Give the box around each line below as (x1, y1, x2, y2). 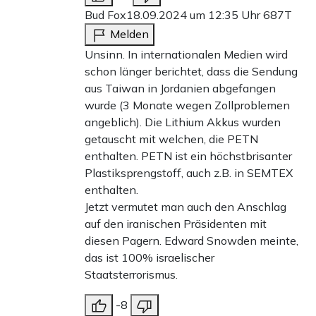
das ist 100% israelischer (85, 250, 214, 265)
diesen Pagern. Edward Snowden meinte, (85, 233, 298, 248)
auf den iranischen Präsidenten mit (85, 217, 267, 231)
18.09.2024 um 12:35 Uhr (126, 8, 263, 23)
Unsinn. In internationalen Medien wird (85, 47, 288, 62)
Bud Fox (85, 8, 126, 23)
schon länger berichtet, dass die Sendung (85, 64, 298, 79)
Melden (110, 27, 149, 42)
